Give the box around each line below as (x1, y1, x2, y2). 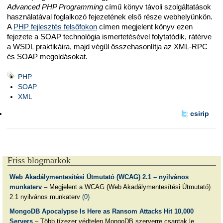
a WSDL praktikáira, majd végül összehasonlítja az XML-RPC (7, 42, 208, 51)
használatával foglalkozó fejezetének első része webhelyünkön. (7, 12, 213, 21)
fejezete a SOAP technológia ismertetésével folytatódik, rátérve (7, 32, 212, 41)
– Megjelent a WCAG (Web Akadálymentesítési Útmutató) (41, 183, 211, 191)
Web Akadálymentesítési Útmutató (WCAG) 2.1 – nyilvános (9, 173, 189, 181)
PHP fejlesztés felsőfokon (13, 22, 97, 31)
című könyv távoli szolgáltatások (103, 2, 211, 11)
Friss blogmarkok (7, 155, 71, 165)
